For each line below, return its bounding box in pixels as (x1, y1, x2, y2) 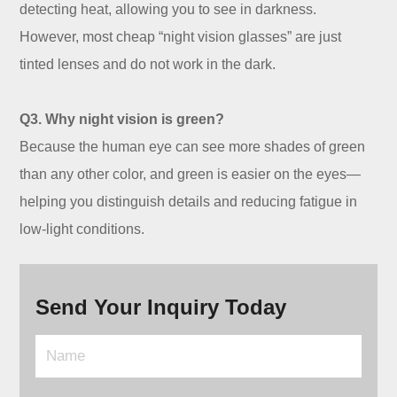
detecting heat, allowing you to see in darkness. (19, 2, 317, 18)
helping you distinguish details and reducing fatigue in (19, 194, 358, 210)
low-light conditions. (19, 222, 145, 237)
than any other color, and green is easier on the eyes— (19, 167, 362, 183)
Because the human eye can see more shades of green (19, 139, 366, 155)
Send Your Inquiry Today (35, 295, 287, 319)
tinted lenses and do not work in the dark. (19, 57, 276, 73)
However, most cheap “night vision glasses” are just (19, 29, 342, 45)
